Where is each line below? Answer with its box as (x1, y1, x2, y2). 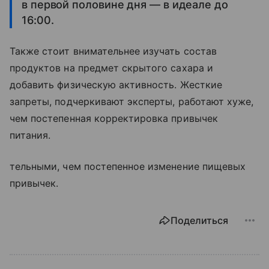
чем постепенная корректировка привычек (10, 112, 218, 125)
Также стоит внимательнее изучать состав (10, 45, 217, 58)
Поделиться (171, 214, 228, 227)
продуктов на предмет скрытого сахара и (10, 62, 213, 74)
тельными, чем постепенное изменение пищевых (10, 160, 246, 173)
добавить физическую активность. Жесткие (10, 79, 222, 91)
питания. (10, 129, 51, 142)
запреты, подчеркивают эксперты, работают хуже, (10, 95, 254, 108)
